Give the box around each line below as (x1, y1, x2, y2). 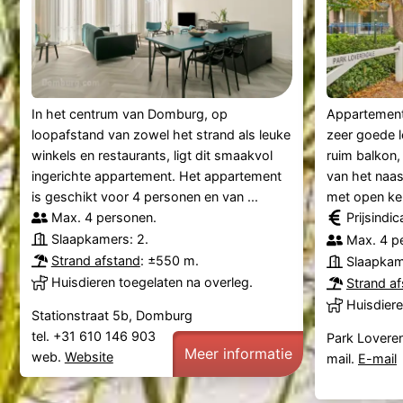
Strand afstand (50, 253, 140, 269)
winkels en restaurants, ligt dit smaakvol (31, 148, 273, 164)
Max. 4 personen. (50, 210, 157, 226)
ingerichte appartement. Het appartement (31, 168, 282, 184)
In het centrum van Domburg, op (31, 106, 228, 122)
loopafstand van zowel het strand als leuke (31, 127, 291, 143)
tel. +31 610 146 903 (31, 328, 159, 344)
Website (64, 349, 113, 364)
